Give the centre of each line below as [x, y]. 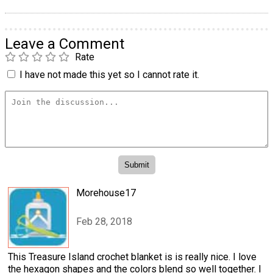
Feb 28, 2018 [104, 221]
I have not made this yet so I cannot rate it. [109, 74]
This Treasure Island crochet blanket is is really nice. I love [132, 257]
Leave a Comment [65, 44]
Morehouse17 [106, 193]
